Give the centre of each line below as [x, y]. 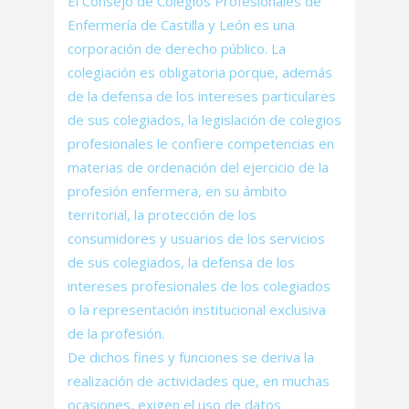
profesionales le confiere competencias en [201, 143]
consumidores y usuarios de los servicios [196, 238]
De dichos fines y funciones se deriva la [191, 357]
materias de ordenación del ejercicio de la [198, 167]
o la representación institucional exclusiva [197, 309]
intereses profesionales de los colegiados [199, 286]
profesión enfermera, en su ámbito [177, 191]
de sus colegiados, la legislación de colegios [204, 120]
